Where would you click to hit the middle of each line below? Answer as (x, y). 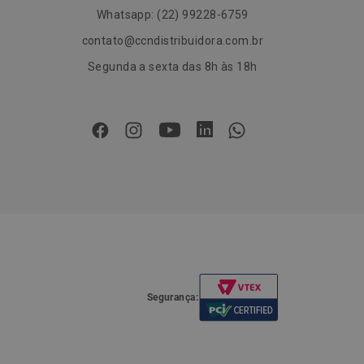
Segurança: (172, 298)
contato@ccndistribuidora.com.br (172, 41)
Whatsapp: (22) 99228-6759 (172, 15)
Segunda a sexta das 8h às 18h (173, 67)
